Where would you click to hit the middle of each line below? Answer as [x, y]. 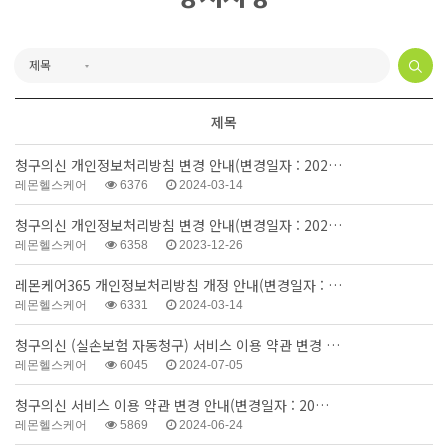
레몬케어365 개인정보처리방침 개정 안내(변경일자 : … [178, 285]
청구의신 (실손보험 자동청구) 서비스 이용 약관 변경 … [177, 345]
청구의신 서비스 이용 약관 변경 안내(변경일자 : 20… [172, 405]
